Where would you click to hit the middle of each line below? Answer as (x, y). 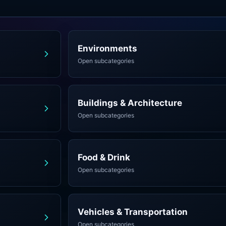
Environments (107, 48)
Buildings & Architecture (130, 103)
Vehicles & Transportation (132, 212)
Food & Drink (104, 157)
